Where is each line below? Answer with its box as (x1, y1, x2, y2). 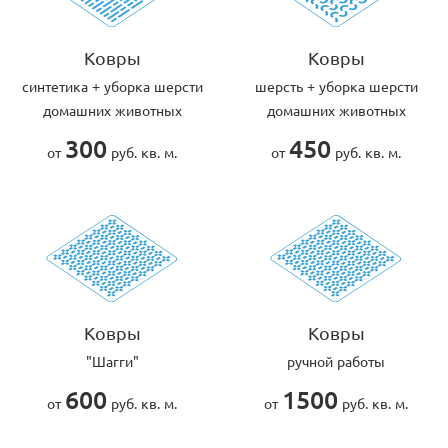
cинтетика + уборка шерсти (21, 76, 203, 95)
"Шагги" (85, 351, 139, 370)
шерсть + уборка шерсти (254, 76, 418, 95)
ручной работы (287, 351, 385, 370)
